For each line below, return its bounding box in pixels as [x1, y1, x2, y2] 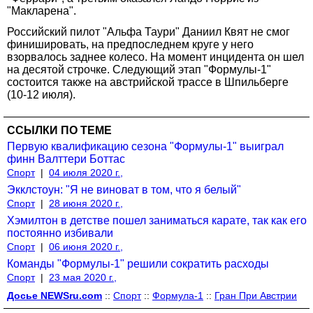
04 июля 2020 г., [49, 166, 123, 178]
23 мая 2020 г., [49, 271, 117, 283]
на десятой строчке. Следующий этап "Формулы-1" [7, 63, 271, 75]
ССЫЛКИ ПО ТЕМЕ [7, 124, 112, 136]
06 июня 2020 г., [49, 240, 123, 252]
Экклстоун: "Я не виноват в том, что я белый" [7, 183, 241, 196]
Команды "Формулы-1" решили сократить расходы [7, 257, 269, 270]
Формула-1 [152, 289, 203, 301]
